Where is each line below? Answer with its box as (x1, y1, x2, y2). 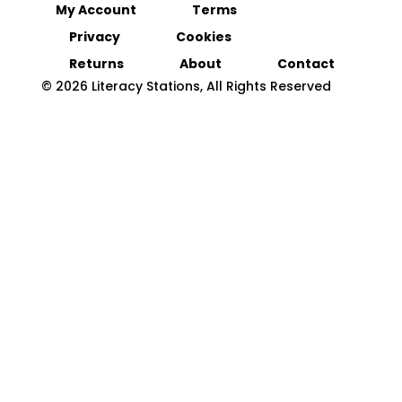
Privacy (68, 28, 120, 47)
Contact (276, 55, 335, 74)
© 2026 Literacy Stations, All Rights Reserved (40, 77, 331, 96)
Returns (68, 55, 124, 74)
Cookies (175, 28, 232, 47)
